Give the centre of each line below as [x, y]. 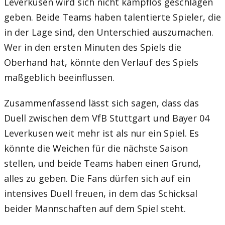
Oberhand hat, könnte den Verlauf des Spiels [101, 62]
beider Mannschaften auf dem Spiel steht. [95, 208]
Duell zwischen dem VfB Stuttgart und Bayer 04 [107, 118]
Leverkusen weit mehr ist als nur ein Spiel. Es [101, 133]
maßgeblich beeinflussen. [59, 77]
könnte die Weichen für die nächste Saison [96, 148]
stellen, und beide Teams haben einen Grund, [102, 163]
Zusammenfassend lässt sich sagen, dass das [101, 103]
